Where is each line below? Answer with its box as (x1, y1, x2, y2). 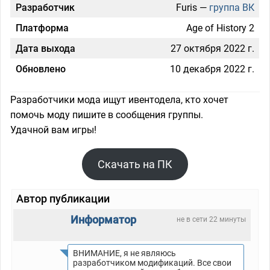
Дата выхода (16, 42, 75, 54)
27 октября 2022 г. (171, 42, 254, 54)
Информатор (71, 213, 136, 226)
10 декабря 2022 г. (170, 63, 254, 75)
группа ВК (209, 1, 254, 13)
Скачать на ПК (98, 157, 172, 171)
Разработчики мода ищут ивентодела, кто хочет (10, 93, 228, 105)
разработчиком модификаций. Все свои (73, 257, 231, 268)
